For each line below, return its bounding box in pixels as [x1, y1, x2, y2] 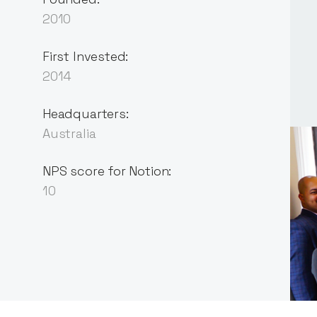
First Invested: [42, 47, 129, 64]
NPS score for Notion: [42, 162, 172, 179]
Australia [42, 125, 96, 142]
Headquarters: [42, 105, 129, 122]
